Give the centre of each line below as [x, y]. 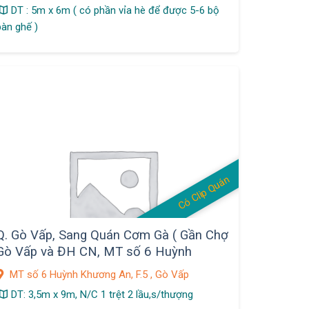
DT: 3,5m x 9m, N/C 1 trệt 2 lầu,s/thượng [102, 294]
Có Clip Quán [205, 193]
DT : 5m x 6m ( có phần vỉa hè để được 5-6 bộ [115, 11]
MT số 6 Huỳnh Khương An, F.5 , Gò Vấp [98, 274]
